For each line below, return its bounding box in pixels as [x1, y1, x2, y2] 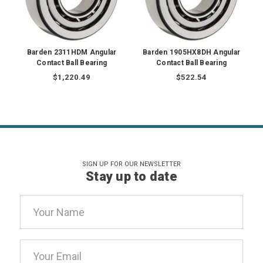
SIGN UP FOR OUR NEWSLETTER [82, 160, 181, 168]
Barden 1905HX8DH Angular [143, 48, 241, 57]
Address [19, 213, 59, 225]
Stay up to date [86, 169, 177, 184]
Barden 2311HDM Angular [26, 48, 117, 57]
